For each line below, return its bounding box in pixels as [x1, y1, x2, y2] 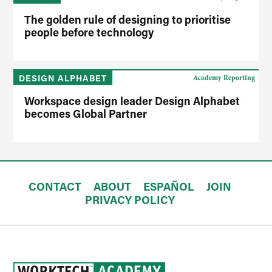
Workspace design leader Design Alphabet [24, 93, 240, 108]
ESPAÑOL [143, 178, 194, 194]
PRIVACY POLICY [85, 192, 175, 207]
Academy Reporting [192, 72, 255, 83]
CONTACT [29, 178, 81, 194]
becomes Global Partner [24, 106, 148, 121]
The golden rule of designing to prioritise [24, 12, 231, 27]
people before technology [24, 24, 154, 39]
